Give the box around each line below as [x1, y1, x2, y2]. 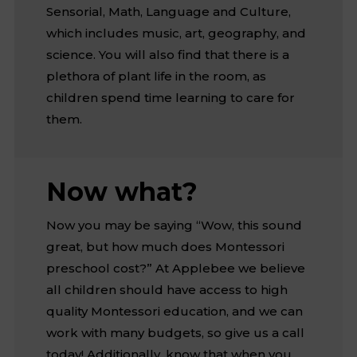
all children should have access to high [45, 281, 288, 297]
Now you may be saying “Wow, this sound [45, 217, 302, 233]
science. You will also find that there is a [45, 46, 289, 62]
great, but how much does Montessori [45, 238, 284, 254]
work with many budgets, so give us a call [45, 324, 304, 340]
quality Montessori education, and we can [45, 303, 303, 319]
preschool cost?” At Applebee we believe [45, 260, 305, 276]
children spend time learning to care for [45, 89, 295, 105]
